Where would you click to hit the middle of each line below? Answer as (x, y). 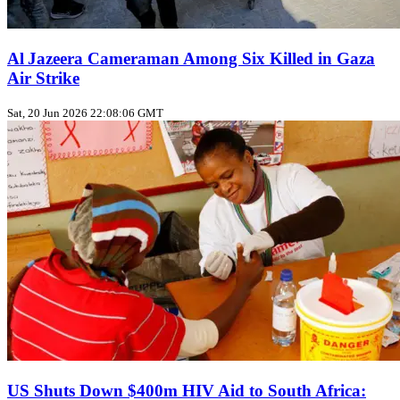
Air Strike (43, 78)
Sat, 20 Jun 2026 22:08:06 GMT (85, 113)
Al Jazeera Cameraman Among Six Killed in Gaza (191, 58)
